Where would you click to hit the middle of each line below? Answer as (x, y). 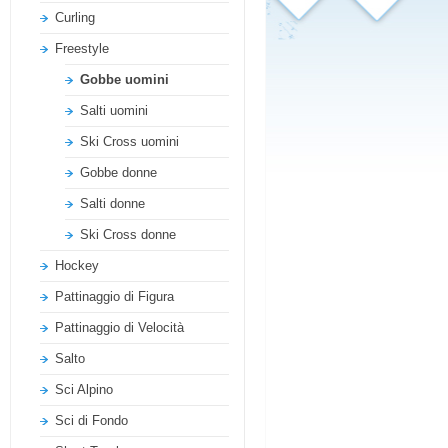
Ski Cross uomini (129, 141)
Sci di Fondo (91, 420)
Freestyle (82, 48)
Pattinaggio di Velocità (119, 327)
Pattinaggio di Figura (114, 296)
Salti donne (112, 203)
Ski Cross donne (128, 234)
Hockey (77, 265)
